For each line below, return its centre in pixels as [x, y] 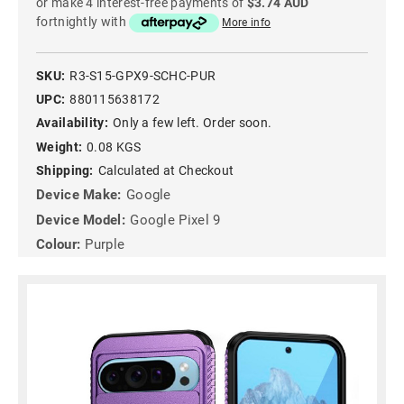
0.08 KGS [114, 147]
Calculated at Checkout [166, 170]
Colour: [59, 244]
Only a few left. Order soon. [192, 123]
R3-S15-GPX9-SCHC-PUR [143, 75]
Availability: [72, 123]
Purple [105, 244]
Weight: [60, 147]
